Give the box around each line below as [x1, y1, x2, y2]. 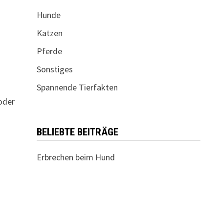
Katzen [36, 27, 63, 39]
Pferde [36, 45, 62, 57]
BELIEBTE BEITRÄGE [36, 126, 118, 138]
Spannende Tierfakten [36, 82, 118, 93]
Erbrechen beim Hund [36, 152, 115, 163]
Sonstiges [36, 64, 73, 75]
